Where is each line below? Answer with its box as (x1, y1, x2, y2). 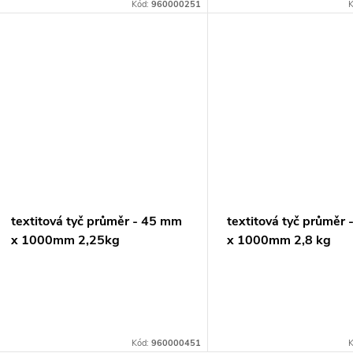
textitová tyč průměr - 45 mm (11, 212, 182, 230)
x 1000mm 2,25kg (11, 231, 120, 249)
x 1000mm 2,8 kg (227, 231, 332, 249)
